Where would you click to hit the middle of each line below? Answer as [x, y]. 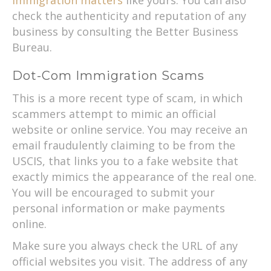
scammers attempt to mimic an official [114, 113]
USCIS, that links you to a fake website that [125, 161]
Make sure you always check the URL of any [125, 245]
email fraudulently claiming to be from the [124, 145]
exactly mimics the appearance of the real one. [134, 176]
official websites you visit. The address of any [130, 261]
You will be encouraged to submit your [113, 192]
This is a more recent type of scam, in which [127, 98]
